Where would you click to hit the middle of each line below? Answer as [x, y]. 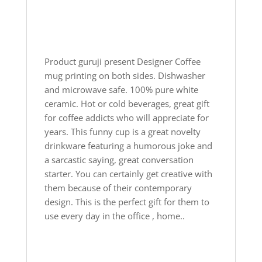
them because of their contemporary [118, 187]
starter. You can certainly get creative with [128, 173]
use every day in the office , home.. [114, 216]
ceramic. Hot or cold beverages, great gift [127, 103]
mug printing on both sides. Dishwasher [125, 75]
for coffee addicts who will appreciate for [126, 117]
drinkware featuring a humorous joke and [128, 145]
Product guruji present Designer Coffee [122, 61]
